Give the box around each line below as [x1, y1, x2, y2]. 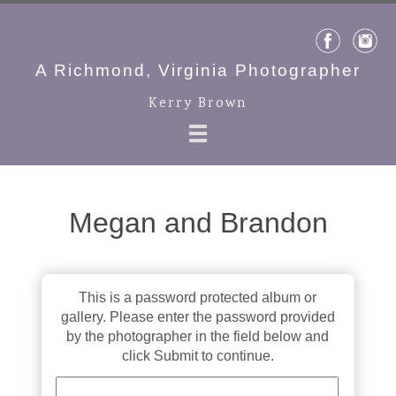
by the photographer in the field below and [66, 329, 330, 345]
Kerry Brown [148, 94, 247, 114]
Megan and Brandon [68, 207, 328, 240]
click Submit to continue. [121, 348, 274, 364]
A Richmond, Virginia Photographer [35, 61, 361, 80]
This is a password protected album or [79, 290, 317, 306]
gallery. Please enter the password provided [60, 309, 335, 325]
